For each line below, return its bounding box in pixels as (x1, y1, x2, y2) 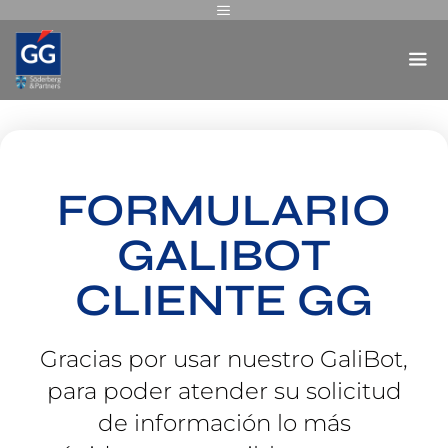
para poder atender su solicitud (46, 377, 402, 405)
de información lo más (97, 409, 351, 437)
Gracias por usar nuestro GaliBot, (40, 345, 408, 373)
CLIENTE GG (75, 273, 373, 327)
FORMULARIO (57, 183, 391, 237)
